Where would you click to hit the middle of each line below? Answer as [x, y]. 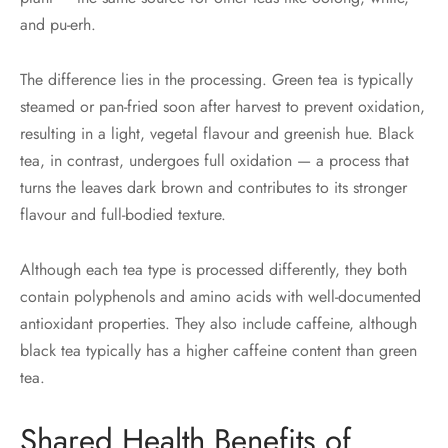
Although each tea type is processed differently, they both [213, 270]
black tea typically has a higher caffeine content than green [218, 351]
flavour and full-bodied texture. [123, 215]
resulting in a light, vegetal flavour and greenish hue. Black [217, 134]
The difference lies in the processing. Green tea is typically [216, 80]
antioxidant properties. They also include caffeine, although [218, 324]
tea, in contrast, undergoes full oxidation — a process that [214, 161]
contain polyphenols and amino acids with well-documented [220, 297]
